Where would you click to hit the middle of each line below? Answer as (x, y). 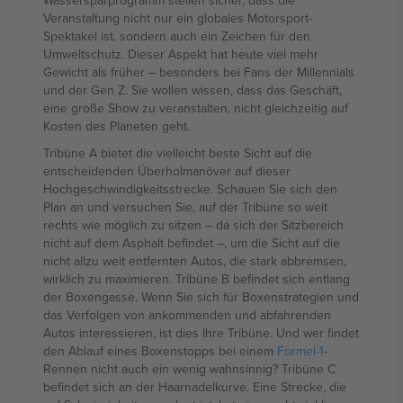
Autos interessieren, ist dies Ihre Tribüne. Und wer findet (201, 333)
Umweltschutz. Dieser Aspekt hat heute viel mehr (181, 54)
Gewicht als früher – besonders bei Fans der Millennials (199, 72)
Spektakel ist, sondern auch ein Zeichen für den (177, 36)
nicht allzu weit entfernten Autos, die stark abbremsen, (195, 261)
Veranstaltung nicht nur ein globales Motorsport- (178, 18)
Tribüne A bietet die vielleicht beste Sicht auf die (178, 153)
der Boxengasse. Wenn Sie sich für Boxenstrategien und (201, 297)
